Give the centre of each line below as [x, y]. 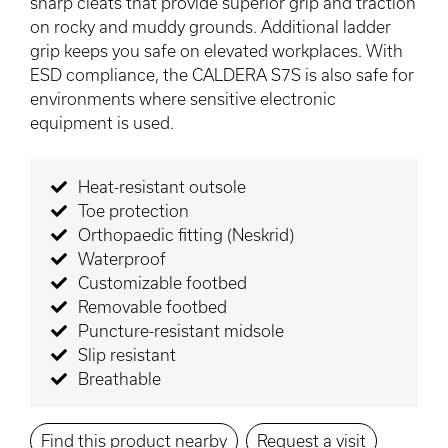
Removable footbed [152, 307]
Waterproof [121, 259]
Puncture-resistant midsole [180, 331]
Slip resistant [126, 355]
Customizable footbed [162, 283]
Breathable [119, 379]
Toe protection [133, 211]
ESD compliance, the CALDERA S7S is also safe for [222, 75]
